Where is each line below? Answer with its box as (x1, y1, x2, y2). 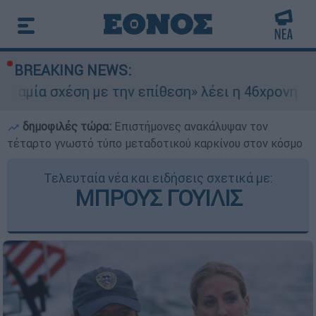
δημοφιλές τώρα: (20, 119, 114, 133)
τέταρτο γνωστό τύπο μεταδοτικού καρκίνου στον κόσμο (7, 136, 303, 150)
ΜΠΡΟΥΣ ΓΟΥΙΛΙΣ (74, 184, 242, 212)
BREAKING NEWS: (14, 61, 131, 79)
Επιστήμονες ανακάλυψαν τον (114, 119, 268, 133)
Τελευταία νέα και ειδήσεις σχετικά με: (43, 170, 273, 186)
